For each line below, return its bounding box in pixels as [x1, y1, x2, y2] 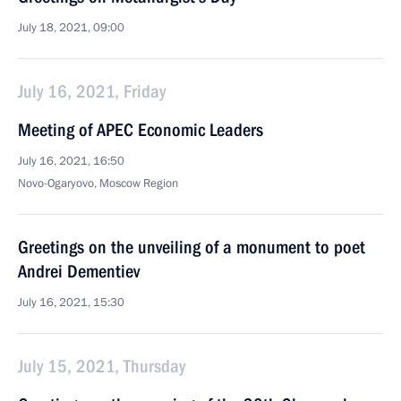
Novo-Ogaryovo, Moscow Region [18, 175, 178, 192]
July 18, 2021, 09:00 [18, 20, 124, 36]
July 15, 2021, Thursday [18, 355, 185, 377]
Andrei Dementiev [18, 260, 140, 282]
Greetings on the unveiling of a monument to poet [18, 236, 365, 258]
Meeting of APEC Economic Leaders [18, 119, 263, 141]
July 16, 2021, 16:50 [18, 153, 124, 169]
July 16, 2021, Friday [18, 81, 166, 102]
